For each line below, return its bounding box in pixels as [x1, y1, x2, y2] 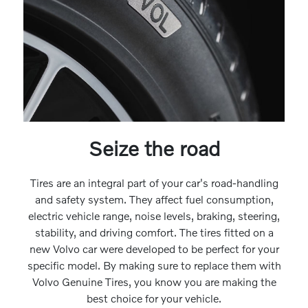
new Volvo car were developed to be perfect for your [29, 242, 279, 256]
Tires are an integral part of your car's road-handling [30, 176, 278, 190]
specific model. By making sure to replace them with [27, 258, 281, 272]
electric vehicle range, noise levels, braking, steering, [28, 209, 280, 223]
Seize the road [88, 136, 220, 161]
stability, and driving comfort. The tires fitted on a [34, 225, 274, 239]
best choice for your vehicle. [87, 291, 221, 305]
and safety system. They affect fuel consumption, [34, 192, 274, 206]
